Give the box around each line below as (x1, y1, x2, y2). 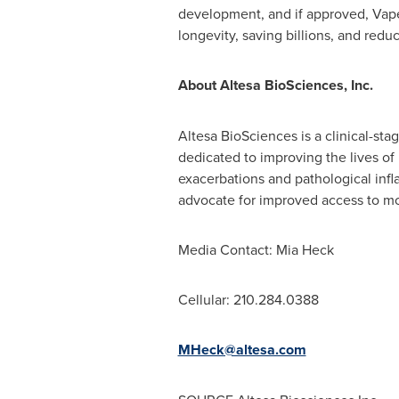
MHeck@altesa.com (177, 339, 306, 360)
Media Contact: (177, 240, 276, 259)
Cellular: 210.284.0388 (177, 289, 319, 309)
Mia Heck (275, 240, 334, 259)
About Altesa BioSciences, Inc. (177, 75, 373, 95)
